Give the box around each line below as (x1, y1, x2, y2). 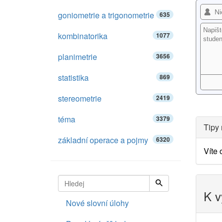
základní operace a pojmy (58, 134, 148, 146)
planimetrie (58, 51, 97, 62)
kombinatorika (58, 30, 108, 42)
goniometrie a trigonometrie (58, 9, 154, 21)
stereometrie (58, 93, 102, 104)
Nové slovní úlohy (66, 197, 129, 209)
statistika (58, 72, 89, 83)
